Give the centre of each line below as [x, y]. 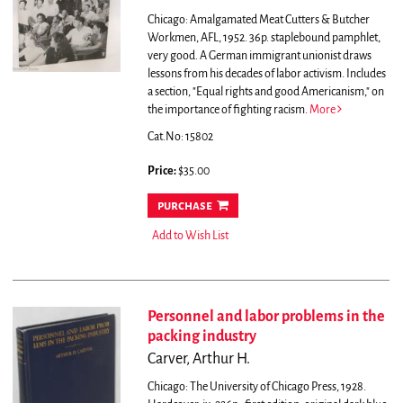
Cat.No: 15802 [180, 137]
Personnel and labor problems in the [266, 317]
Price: [162, 171]
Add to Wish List [190, 236]
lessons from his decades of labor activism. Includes [266, 74]
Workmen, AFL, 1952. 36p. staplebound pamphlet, [264, 38]
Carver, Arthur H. [198, 359]
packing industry [201, 337]
